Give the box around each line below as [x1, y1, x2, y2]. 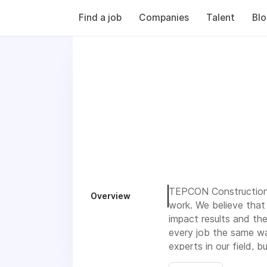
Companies [139, 12, 189, 23]
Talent [206, 12, 235, 23]
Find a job [79, 12, 122, 23]
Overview [91, 191, 131, 201]
